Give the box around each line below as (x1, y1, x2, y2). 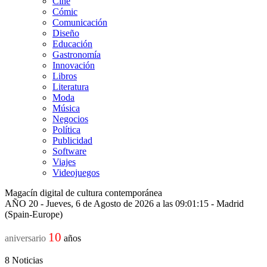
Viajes (52, 157, 76, 167)
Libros (52, 71, 77, 81)
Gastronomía (52, 49, 101, 60)
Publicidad (52, 135, 92, 145)
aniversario (5, 233, 46, 243)
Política (52, 125, 80, 135)
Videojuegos (52, 167, 100, 178)
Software (52, 146, 86, 156)
